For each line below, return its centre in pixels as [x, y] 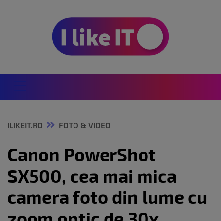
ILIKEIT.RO [25, 125]
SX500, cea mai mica [92, 176]
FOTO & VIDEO [85, 125]
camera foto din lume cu [107, 197]
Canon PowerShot [82, 154]
